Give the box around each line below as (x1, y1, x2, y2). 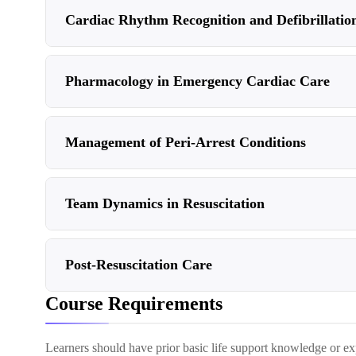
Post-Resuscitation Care (65, 257, 212, 273)
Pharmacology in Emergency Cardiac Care (65, 73, 330, 89)
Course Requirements (45, 293, 222, 314)
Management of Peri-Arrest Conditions (65, 134, 306, 150)
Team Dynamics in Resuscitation (65, 195, 265, 211)
